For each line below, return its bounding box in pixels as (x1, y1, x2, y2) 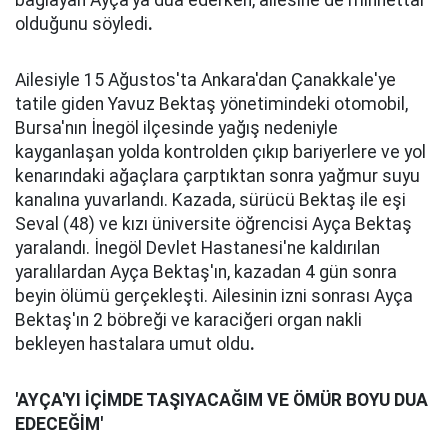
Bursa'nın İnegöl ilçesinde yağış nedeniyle (15, 118, 338, 138)
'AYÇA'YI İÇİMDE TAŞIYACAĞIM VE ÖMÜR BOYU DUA (15, 390, 428, 410)
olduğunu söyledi (15, 14, 148, 34)
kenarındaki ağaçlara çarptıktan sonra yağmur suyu (15, 166, 420, 186)
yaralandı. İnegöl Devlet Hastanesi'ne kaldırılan (15, 238, 380, 258)
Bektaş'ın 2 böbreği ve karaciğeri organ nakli (15, 310, 362, 330)
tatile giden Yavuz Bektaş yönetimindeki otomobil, (15, 94, 408, 114)
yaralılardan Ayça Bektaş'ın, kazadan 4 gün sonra (15, 262, 397, 282)
